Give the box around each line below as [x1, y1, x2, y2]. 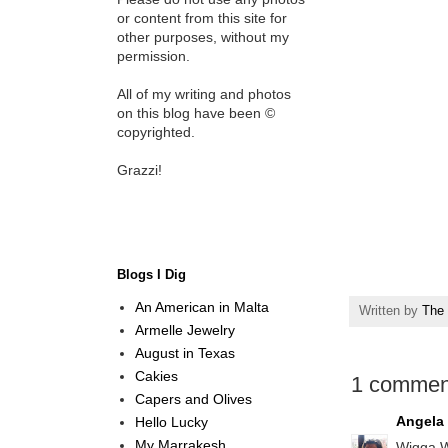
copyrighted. [117, 124, 195, 140]
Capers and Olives [134, 390, 252, 407]
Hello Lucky [134, 413, 208, 430]
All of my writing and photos [117, 86, 291, 102]
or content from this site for [117, 10, 287, 26]
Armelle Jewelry [134, 321, 235, 338]
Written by [359, 304, 422, 319]
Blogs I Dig [117, 267, 186, 282]
